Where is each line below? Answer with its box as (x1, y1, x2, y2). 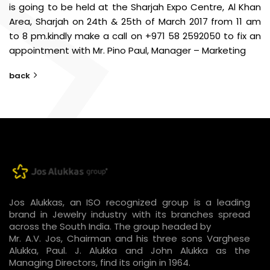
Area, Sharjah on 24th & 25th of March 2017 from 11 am (9, 14, 261, 28)
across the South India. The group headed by (9, 219, 211, 233)
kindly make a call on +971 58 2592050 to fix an (48, 29, 262, 42)
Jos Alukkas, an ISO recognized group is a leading (9, 195, 250, 209)
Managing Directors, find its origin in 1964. (9, 256, 190, 269)
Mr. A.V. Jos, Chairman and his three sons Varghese (9, 231, 250, 245)
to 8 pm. (9, 29, 48, 42)
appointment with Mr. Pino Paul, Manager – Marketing (9, 43, 246, 57)
